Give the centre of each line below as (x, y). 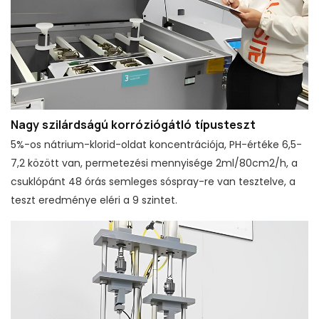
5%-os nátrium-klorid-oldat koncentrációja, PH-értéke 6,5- (156, 145)
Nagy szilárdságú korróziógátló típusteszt (133, 124)
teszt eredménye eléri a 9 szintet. (94, 200)
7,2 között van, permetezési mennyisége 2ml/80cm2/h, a (154, 163)
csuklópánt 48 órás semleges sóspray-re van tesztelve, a (153, 182)
